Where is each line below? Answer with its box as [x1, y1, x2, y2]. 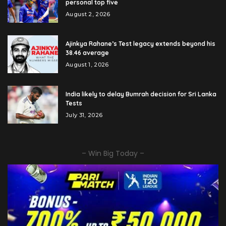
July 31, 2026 [66, 111, 103, 119]
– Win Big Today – [82, 148, 144, 159]
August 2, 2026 [66, 11, 110, 18]
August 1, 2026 [66, 61, 109, 69]
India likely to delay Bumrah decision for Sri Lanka [66, 90, 216, 98]
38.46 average [66, 49, 109, 57]
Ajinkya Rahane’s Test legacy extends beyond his [66, 40, 215, 48]
